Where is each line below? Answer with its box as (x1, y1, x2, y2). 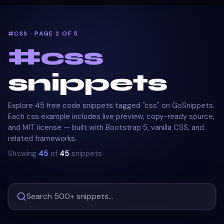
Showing (8, 148, 36, 158)
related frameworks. (8, 133, 76, 143)
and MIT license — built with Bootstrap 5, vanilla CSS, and (8, 122, 204, 132)
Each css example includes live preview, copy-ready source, (8, 111, 214, 121)
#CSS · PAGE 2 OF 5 (8, 29, 78, 37)
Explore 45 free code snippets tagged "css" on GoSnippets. (8, 100, 214, 110)
